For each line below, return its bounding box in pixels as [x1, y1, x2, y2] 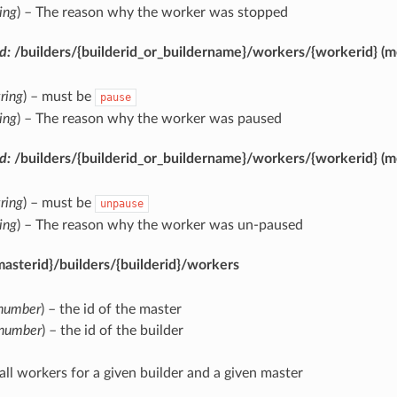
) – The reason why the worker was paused [16, 111, 282, 126]
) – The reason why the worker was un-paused [16, 217, 303, 232]
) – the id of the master [40, 301, 182, 316]
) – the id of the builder [41, 323, 183, 338]
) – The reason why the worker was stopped [16, 4, 288, 19]
